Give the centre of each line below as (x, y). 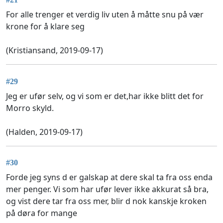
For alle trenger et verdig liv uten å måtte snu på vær (105, 15)
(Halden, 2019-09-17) (44, 132)
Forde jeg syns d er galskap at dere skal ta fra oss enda (109, 177)
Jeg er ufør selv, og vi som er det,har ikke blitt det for (105, 96)
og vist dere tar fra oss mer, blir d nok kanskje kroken (106, 201)
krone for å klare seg (45, 27)
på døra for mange (42, 213)
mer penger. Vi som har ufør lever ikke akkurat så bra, (107, 189)
